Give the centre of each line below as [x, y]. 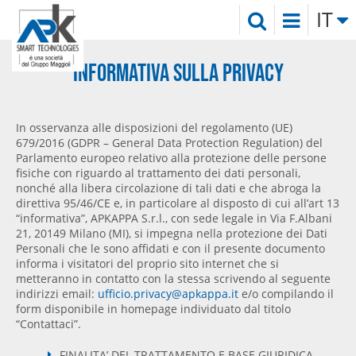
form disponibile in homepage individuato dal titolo [153, 308]
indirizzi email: [57, 293]
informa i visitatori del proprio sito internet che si [147, 263]
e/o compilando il [286, 293]
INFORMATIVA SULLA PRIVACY [178, 72]
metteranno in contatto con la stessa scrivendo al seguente [173, 278]
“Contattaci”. [48, 323]
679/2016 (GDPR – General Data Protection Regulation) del [169, 142]
